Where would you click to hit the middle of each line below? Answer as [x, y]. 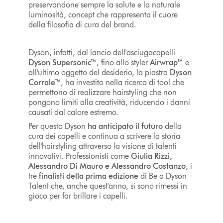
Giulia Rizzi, [151, 156]
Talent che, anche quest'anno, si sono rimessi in [108, 186]
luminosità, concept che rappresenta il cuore [103, 14]
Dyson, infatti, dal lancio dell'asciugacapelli [102, 52]
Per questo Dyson [58, 126]
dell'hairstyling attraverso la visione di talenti [102, 146]
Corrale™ [44, 82]
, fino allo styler [123, 62]
